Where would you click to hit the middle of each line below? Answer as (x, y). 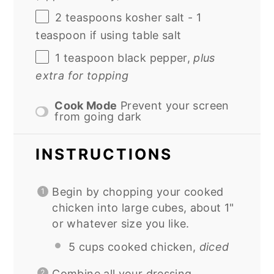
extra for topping (82, 76)
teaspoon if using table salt (109, 35)
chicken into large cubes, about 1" (143, 208)
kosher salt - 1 (162, 18)
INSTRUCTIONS (104, 154)
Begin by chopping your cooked (138, 192)
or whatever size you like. (121, 224)
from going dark (98, 117)
